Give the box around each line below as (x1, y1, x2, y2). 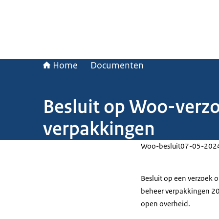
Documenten (90, 60, 144, 71)
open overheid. (141, 199, 190, 208)
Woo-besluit (141, 141, 180, 151)
